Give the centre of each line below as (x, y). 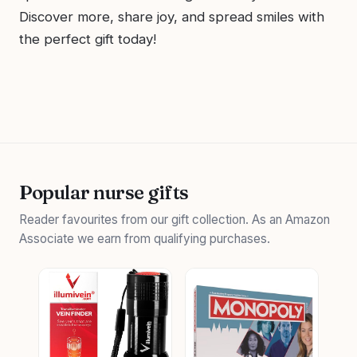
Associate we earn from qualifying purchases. (145, 238)
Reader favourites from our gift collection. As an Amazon (175, 219)
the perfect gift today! (88, 39)
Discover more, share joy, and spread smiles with (172, 16)
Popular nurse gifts (104, 192)
